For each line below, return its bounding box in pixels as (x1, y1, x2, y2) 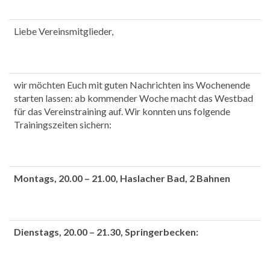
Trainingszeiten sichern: (14, 119, 111, 131)
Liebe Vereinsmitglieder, (14, 25, 113, 37)
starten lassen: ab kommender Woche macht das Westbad (14, 92, 253, 104)
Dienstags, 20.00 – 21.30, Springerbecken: (14, 226, 198, 238)
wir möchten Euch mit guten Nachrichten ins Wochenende (14, 79, 250, 91)
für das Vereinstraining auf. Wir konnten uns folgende (14, 105, 230, 118)
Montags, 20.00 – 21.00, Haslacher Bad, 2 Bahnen (14, 172, 230, 184)
